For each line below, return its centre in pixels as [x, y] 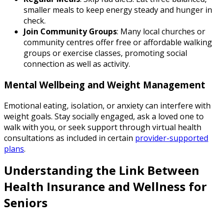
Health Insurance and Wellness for [105, 186]
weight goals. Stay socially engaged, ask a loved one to [104, 116]
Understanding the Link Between [102, 170]
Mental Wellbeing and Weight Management [105, 85]
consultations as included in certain [69, 138]
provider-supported [172, 138]
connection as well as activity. [77, 64]
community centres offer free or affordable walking [118, 42]
